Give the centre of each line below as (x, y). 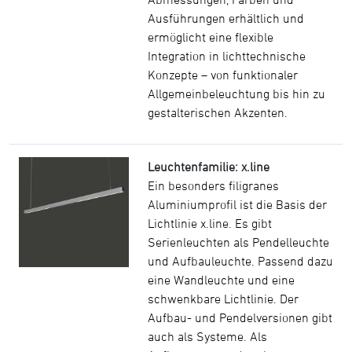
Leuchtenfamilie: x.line (209, 167)
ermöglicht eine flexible (211, 37)
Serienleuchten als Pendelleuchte (238, 242)
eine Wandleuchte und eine (221, 280)
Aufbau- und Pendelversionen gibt (240, 317)
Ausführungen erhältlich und (226, 18)
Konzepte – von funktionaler (223, 75)
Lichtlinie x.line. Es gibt (210, 223)
